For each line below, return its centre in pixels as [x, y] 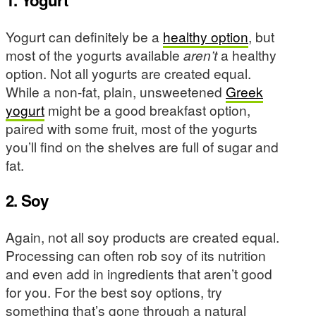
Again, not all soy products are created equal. [142, 236]
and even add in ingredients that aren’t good [139, 273]
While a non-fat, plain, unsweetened [116, 91]
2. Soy [27, 201]
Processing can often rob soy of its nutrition [136, 255]
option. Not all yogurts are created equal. [128, 73]
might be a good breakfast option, [147, 109]
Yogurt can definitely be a [84, 36]
